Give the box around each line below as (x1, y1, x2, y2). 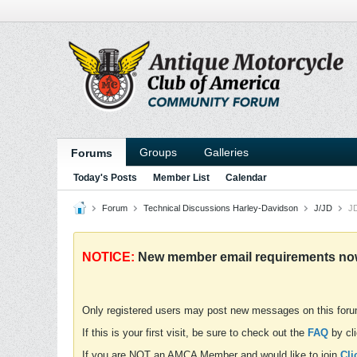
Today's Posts (73, 172, 137, 183)
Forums (71, 147, 112, 159)
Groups (139, 146, 177, 159)
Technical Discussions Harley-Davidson (143, 203, 298, 213)
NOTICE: (82, 250, 135, 264)
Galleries (204, 146, 249, 159)
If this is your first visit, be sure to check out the (82, 327, 308, 339)
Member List (153, 172, 210, 183)
